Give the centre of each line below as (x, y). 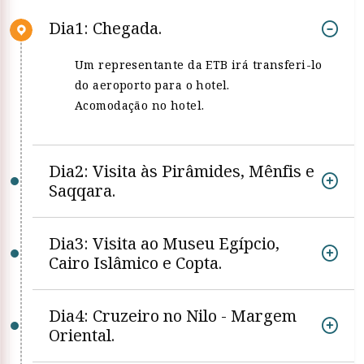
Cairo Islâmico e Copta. (135, 263)
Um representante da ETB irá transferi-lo (199, 65)
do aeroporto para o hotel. (152, 85)
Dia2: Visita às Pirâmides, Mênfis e (182, 171)
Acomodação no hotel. (140, 105)
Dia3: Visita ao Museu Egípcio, (164, 243)
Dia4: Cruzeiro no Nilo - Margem (173, 316)
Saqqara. (82, 191)
